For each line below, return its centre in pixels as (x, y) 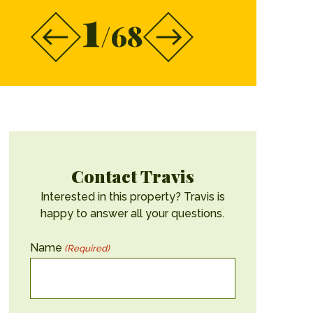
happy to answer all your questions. (133, 213)
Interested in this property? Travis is (132, 196)
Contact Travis (132, 175)
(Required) (87, 248)
